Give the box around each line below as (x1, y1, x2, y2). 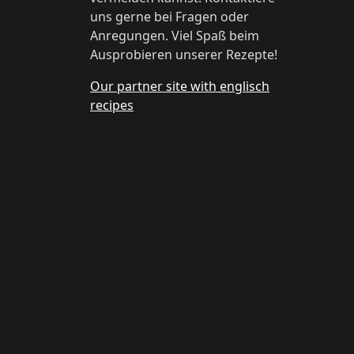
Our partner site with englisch (90, 77, 269, 96)
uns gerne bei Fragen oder (90, 8, 249, 26)
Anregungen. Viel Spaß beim (90, 27, 259, 45)
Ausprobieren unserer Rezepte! (90, 46, 277, 64)
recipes (90, 96, 134, 115)
